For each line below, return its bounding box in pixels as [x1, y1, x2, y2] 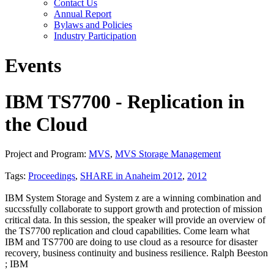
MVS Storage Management [115, 149, 221, 160]
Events [5, 54, 61, 77]
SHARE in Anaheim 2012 [80, 171, 182, 182]
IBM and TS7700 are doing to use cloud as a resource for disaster [5, 237, 257, 248]
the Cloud [5, 113, 87, 135]
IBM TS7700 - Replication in [5, 90, 245, 113]
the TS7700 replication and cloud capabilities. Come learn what [5, 226, 250, 237]
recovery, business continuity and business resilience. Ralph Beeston [5, 248, 268, 259]
